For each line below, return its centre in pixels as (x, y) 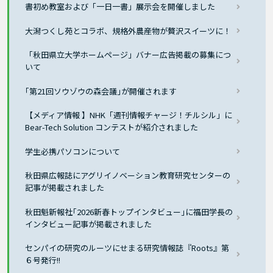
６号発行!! (43, 260)
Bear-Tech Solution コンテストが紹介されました (112, 127)
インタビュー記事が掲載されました (89, 224)
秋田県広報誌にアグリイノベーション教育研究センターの (128, 175)
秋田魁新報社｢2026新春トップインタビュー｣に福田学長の (129, 211)
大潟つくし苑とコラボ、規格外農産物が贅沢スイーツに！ (128, 30)
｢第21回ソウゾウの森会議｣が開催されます (101, 91)
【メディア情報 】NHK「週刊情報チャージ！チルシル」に (129, 115)
